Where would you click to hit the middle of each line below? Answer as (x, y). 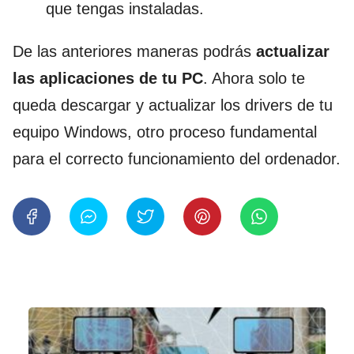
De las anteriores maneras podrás (134, 51)
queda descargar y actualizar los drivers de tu (173, 105)
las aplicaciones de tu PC (108, 78)
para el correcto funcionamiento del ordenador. (177, 158)
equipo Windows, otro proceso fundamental (165, 132)
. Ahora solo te (254, 78)
